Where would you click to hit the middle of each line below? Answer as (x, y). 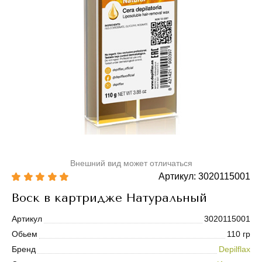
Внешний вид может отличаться (131, 163)
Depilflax (235, 249)
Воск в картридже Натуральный (109, 198)
